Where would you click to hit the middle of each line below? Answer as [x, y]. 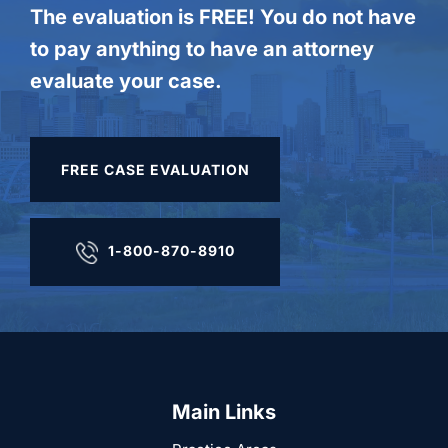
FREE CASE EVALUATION [155, 170]
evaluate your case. [126, 81]
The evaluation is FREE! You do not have [223, 17]
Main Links [224, 412]
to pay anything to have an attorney [202, 49]
